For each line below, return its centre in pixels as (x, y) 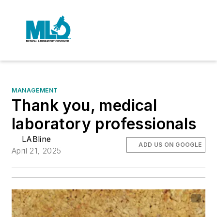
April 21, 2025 (37, 151)
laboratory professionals (104, 124)
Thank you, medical (85, 105)
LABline (36, 139)
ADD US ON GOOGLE (170, 145)
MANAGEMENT (35, 90)
